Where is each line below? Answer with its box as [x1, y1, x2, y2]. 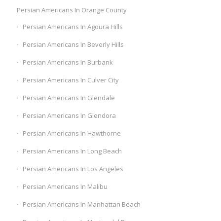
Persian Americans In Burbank [22, 58, 113, 67]
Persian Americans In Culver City [22, 75, 119, 85]
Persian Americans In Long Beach [22, 147, 122, 156]
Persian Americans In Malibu [22, 182, 108, 191]
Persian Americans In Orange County [16, 5, 127, 15]
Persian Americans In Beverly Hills [22, 40, 124, 49]
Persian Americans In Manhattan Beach [22, 200, 141, 209]
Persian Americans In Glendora [22, 111, 116, 120]
